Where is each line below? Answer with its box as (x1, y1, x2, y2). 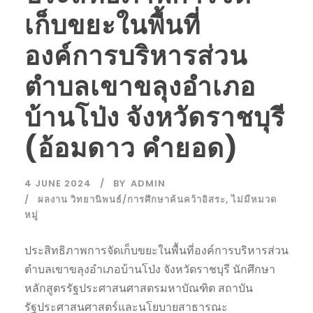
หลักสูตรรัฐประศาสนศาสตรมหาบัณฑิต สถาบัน (24, 279, 253, 296)
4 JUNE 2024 (24, 176, 92, 190)
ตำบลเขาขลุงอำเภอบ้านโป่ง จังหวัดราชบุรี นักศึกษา (24, 261, 275, 277)
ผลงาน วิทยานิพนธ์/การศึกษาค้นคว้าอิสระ (38, 192, 226, 206)
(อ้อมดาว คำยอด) (24, 129, 238, 166)
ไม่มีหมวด (231, 192, 277, 206)
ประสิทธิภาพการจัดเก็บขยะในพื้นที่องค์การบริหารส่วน (24, 242, 289, 259)
